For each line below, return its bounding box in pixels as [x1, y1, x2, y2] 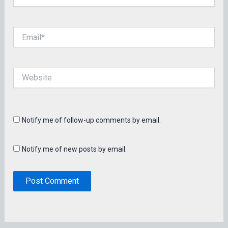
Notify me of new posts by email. [22, 145, 127, 154]
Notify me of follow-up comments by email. [22, 116, 161, 124]
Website [13, 68, 39, 76]
